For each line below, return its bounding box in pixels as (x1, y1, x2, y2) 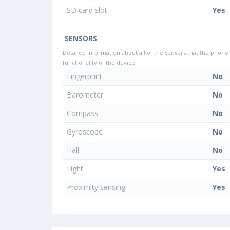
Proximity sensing (67, 182, 127, 192)
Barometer (67, 89, 105, 100)
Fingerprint (67, 71, 104, 81)
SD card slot (67, 5, 109, 15)
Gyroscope (67, 126, 105, 137)
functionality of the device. (63, 58, 137, 66)
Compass (67, 108, 100, 118)
